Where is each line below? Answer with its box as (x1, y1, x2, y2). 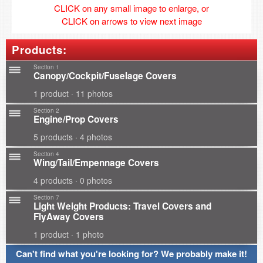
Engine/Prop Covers (33, 113, 119, 126)
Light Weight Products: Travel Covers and (33, 200, 211, 213)
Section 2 (33, 106, 59, 114)
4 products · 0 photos (33, 174, 112, 186)
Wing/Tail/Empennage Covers (33, 156, 159, 169)
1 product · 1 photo (33, 228, 104, 240)
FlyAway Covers (33, 210, 104, 223)
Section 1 (33, 63, 59, 71)
